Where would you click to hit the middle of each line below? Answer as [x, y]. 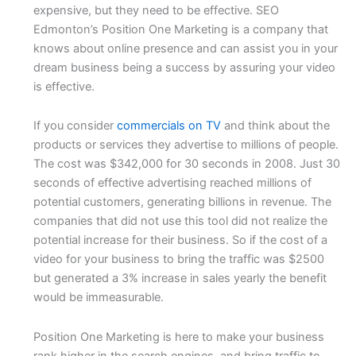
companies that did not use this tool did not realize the [180, 221]
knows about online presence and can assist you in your [185, 48]
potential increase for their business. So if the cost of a [180, 240]
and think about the [275, 126]
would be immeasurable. [98, 298]
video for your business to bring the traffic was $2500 [178, 259]
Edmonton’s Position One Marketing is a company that [180, 29]
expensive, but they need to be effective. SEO [156, 10]
